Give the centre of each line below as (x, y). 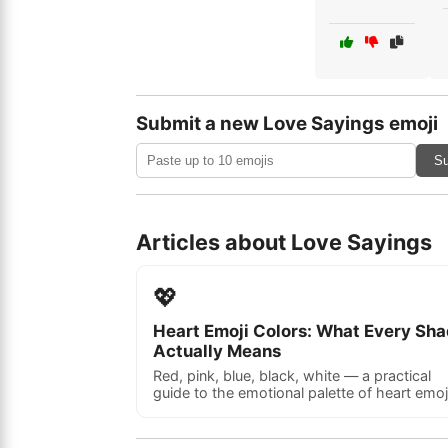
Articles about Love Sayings (284, 242)
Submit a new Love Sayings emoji (287, 123)
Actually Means (217, 351)
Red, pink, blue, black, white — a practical (292, 375)
